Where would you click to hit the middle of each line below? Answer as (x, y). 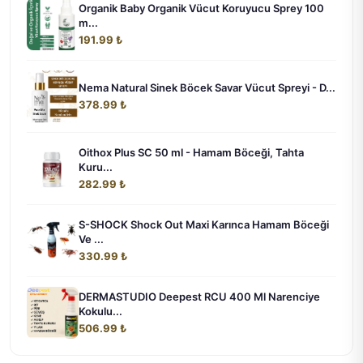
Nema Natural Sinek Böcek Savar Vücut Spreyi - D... (207, 88)
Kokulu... (100, 312)
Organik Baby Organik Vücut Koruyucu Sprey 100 (201, 9)
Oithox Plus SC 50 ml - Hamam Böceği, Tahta (191, 153)
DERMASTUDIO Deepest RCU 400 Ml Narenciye (199, 297)
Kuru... (96, 167)
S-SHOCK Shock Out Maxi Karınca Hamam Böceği (204, 225)
